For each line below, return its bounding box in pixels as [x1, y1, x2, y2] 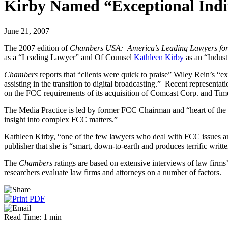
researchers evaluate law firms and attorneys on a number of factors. [4, 167, 221, 177]
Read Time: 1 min [4, 212, 62, 221]
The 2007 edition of [4, 43, 70, 52]
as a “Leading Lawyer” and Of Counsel [4, 52, 134, 62]
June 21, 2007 [4, 26, 49, 35]
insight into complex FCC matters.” [4, 115, 118, 124]
